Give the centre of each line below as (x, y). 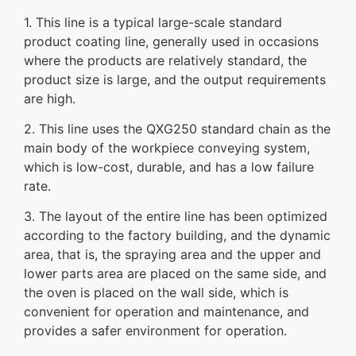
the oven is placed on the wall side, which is (156, 293)
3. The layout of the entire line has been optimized (176, 217)
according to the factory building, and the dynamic (177, 236)
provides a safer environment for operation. (155, 331)
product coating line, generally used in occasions (171, 41)
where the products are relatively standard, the (165, 60)
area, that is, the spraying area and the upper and (172, 255)
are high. (50, 98)
